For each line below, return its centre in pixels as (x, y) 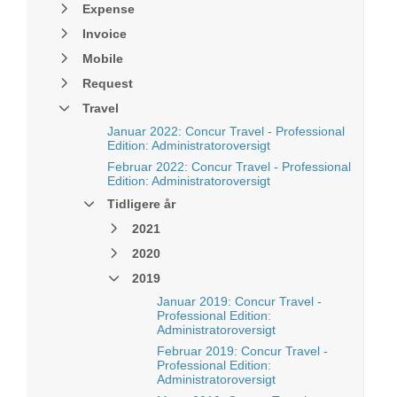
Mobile (103, 58)
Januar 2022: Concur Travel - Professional (226, 131)
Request (108, 83)
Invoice (105, 34)
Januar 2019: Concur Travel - (239, 301)
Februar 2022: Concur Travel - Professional (229, 167)
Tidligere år (141, 204)
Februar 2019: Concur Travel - (242, 351)
